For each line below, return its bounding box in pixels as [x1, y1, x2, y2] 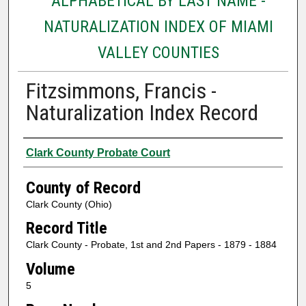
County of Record [25, 178, 141, 197]
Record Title [25, 219, 107, 238]
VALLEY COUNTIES [97, 42, 219, 62]
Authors [23, 141, 76, 161]
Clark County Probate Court [25, 146, 170, 158]
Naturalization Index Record [25, 99, 258, 126]
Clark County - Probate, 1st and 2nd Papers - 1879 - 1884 [25, 239, 277, 251]
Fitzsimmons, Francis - [25, 77, 217, 104]
